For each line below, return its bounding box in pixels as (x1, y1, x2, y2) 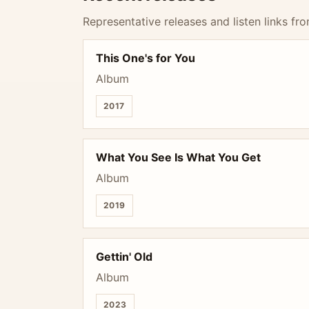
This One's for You (96, 51, 195, 65)
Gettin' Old (96, 250, 152, 263)
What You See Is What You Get (96, 150, 261, 164)
